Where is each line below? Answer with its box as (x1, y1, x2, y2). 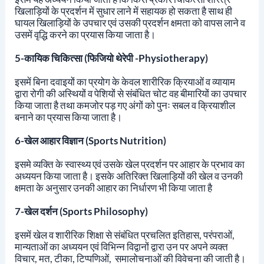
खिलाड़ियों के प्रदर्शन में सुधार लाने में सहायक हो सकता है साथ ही (14, 5, 232, 18)
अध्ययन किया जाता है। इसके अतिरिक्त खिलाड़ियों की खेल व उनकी (14, 170, 243, 183)
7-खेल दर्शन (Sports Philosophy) (14, 205, 150, 218)
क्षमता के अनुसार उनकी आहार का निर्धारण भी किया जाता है (14, 181, 212, 194)
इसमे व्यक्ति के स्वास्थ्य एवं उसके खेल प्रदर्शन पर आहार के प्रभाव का (14, 158, 245, 171)
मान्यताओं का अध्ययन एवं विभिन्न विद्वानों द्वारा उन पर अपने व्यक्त (14, 240, 228, 253)
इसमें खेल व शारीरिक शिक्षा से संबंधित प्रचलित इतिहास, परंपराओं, (14, 229, 235, 242)
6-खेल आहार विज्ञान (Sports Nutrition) (14, 134, 166, 147)
